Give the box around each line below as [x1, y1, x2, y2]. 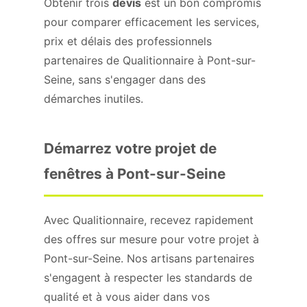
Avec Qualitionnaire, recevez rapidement [44, 213, 254, 227]
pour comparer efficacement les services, [44, 15, 259, 29]
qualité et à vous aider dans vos [44, 290, 210, 304]
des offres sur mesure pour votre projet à [44, 232, 259, 246]
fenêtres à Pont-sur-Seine [44, 165, 225, 182]
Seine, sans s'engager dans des [44, 73, 206, 86]
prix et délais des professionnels [44, 34, 212, 48]
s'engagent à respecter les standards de [44, 271, 252, 284]
